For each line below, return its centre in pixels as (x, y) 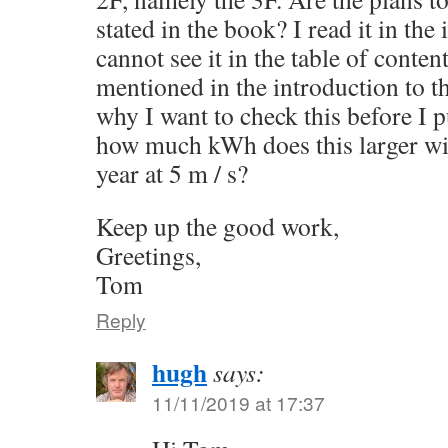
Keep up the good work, (217, 225)
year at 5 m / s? (172, 172)
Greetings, (148, 254)
